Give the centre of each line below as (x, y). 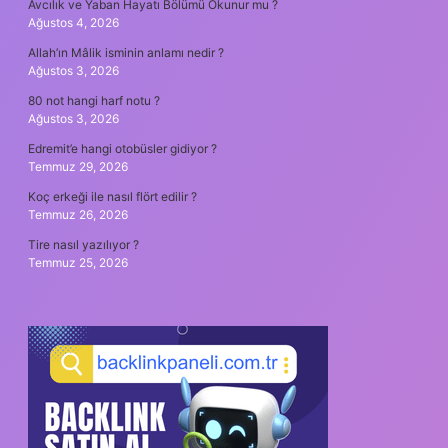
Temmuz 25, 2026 (78, 262)
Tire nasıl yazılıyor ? (83, 244)
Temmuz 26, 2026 (78, 214)
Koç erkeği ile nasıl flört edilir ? (112, 196)
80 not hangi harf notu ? (94, 100)
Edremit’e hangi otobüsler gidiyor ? (122, 148)
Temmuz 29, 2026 (78, 166)
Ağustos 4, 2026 (73, 22)
